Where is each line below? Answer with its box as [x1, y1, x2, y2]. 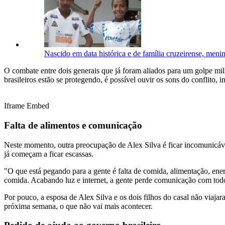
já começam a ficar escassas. [4, 149, 93, 158]
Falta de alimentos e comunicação [4, 120, 142, 131]
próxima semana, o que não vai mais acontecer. [4, 201, 153, 210]
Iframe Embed [4, 101, 49, 110]
